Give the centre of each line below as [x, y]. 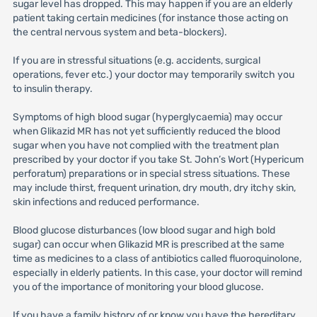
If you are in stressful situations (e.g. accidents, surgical [136, 60]
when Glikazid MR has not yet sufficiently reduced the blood [146, 131]
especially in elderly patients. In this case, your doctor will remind [157, 273]
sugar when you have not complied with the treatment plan [145, 145]
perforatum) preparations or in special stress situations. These [151, 174]
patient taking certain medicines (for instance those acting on [150, 18]
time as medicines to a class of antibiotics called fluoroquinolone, [157, 259]
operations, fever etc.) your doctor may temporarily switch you [153, 75]
